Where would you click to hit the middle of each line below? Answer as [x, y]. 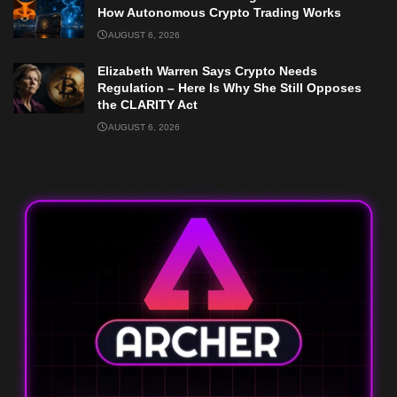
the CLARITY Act [148, 104]
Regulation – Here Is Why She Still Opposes [230, 87]
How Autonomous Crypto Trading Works [219, 12]
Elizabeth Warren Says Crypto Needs [207, 70]
